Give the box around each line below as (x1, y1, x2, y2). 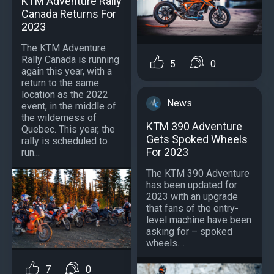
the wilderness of (21, 111, 97, 124)
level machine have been (146, 213, 251, 226)
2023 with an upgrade (146, 190, 238, 202)
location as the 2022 (21, 88, 108, 100)
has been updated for (146, 179, 237, 191)
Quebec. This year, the (21, 123, 115, 135)
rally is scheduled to (21, 135, 108, 147)
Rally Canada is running (21, 53, 119, 65)
